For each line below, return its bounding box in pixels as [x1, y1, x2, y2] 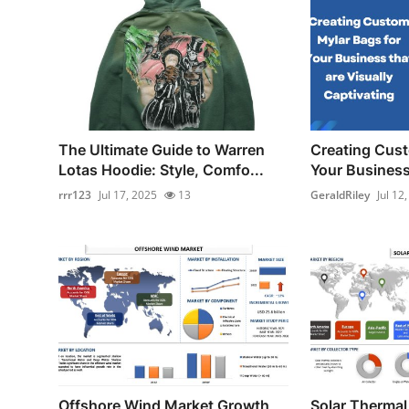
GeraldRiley [309, 186, 370, 203]
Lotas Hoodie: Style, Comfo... [58, 160, 264, 179]
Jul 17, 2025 [99, 186, 157, 203]
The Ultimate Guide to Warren [58, 140, 265, 159]
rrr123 [58, 186, 91, 203]
